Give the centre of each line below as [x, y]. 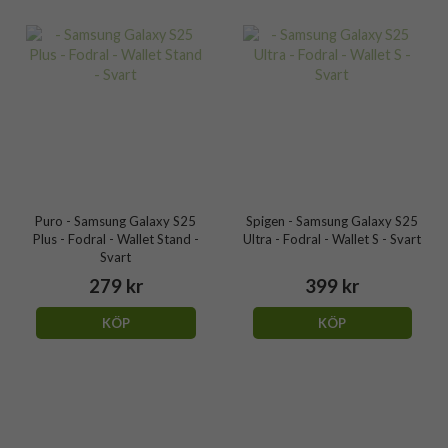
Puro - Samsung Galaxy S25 [116, 220]
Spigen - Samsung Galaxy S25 [332, 220]
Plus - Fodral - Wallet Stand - [115, 238]
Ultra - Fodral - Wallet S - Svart [332, 238]
